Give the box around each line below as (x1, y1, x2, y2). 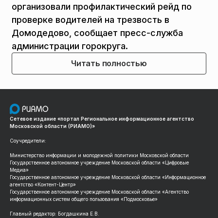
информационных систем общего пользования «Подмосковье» (10, 196, 158, 202)
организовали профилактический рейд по (12, 1, 192, 12)
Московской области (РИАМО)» (10, 123, 95, 129)
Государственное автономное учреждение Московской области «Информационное (10, 174, 206, 181)
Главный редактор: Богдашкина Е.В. (10, 211, 99, 217)
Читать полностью (71, 58, 147, 69)
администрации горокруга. (12, 41, 128, 52)
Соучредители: (10, 138, 46, 144)
